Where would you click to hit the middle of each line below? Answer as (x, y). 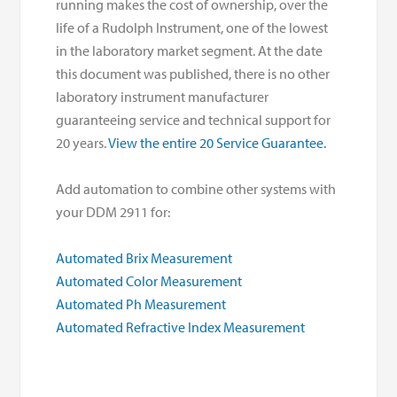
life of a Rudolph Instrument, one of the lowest (192, 28)
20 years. (82, 143)
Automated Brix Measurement (144, 258)
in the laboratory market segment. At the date (190, 51)
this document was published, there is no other (193, 74)
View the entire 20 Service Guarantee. (219, 143)
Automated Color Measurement (149, 281)
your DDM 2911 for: (113, 212)
